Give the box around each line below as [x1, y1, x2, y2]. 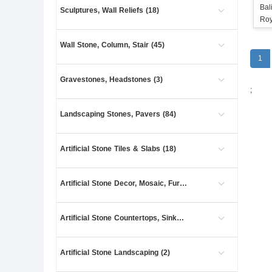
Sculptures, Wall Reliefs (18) [60, 6, 159, 15]
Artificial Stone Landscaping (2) [60, 248, 170, 257]
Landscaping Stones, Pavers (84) [60, 110, 176, 118]
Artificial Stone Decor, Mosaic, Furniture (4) [180, 179, 187, 188]
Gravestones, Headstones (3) [60, 75, 163, 84]
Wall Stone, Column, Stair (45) [60, 41, 165, 49]
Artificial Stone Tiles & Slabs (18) [60, 144, 176, 153]
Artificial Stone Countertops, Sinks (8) [177, 214, 184, 222]
